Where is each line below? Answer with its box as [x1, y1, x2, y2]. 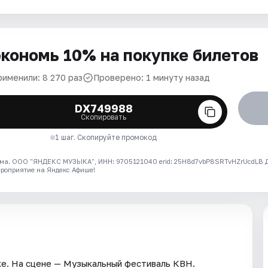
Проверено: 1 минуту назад [93, 72, 210, 83]
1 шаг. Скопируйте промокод [55, 133, 157, 142]
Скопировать [81, 112, 127, 121]
